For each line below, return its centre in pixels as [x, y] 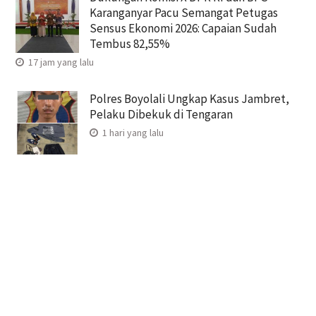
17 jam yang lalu [60, 62]
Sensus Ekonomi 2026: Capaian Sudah [183, 29]
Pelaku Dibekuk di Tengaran [161, 115]
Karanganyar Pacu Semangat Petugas [183, 13]
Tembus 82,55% [129, 44]
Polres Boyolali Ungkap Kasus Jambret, [189, 99]
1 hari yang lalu [132, 133]
